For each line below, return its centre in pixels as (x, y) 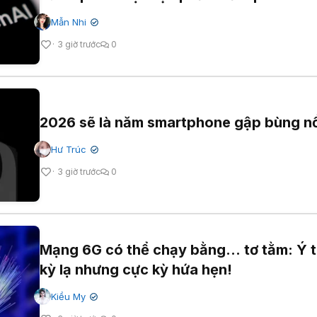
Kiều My (68, 296)
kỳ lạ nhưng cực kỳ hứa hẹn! (136, 270)
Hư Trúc (69, 149)
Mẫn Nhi (69, 22)
